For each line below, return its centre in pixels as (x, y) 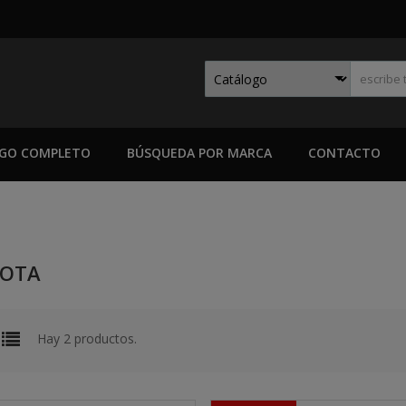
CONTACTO (344, 153)
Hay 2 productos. (87, 339)
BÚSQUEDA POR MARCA (199, 153)
